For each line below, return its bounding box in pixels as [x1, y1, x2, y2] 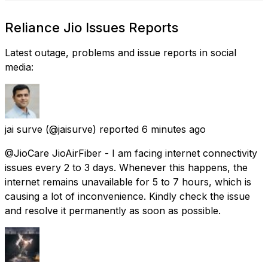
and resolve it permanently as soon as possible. [5, 204, 221, 217]
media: [5, 60, 33, 73]
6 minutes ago [142, 123, 206, 135]
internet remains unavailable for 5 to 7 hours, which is [5, 175, 251, 188]
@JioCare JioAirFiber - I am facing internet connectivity [5, 147, 257, 159]
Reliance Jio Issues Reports [5, 19, 178, 35]
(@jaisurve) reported [45, 123, 139, 135]
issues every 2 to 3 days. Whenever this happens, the [5, 161, 248, 173]
